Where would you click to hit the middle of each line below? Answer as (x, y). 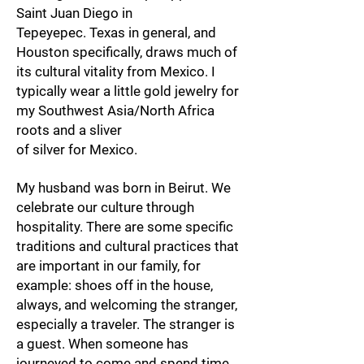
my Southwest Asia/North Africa (115, 110)
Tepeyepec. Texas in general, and (116, 32)
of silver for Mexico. (77, 149)
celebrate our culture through (105, 207)
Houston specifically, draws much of (127, 52)
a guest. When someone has (102, 344)
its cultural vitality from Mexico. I (116, 71)
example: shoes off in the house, (115, 285)
